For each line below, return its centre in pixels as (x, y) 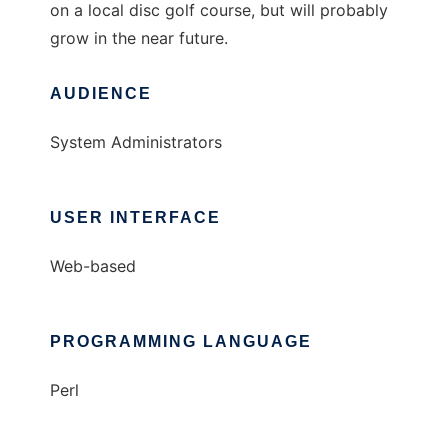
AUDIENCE (101, 94)
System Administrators (136, 142)
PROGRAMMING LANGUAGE (181, 342)
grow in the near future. (139, 38)
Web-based (93, 266)
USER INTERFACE (135, 218)
